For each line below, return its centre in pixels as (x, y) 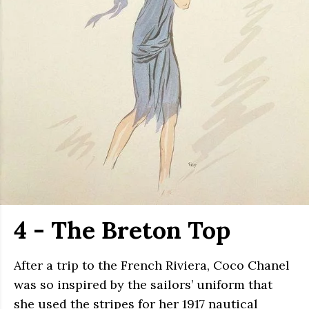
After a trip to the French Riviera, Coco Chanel (152, 265)
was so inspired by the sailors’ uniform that (143, 285)
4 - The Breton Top (122, 230)
